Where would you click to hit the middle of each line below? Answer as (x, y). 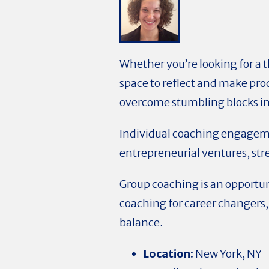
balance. (141, 222)
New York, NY (229, 254)
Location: (170, 254)
